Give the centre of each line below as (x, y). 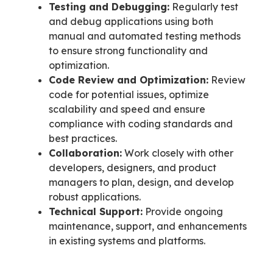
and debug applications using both (131, 22)
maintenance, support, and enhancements (148, 226)
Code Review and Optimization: (129, 80)
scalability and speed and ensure (127, 109)
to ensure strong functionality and (128, 51)
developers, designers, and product (133, 168)
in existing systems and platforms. (127, 241)
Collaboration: (85, 153)
